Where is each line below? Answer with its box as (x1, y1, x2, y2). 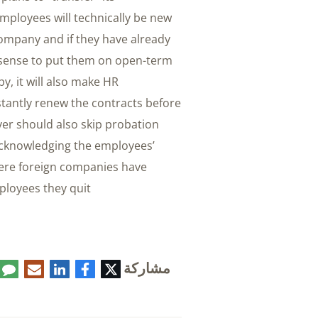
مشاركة (124, 258, 170, 278)
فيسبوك (106, 259, 144, 275)
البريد (67, 259, 93, 275)
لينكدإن (84, 259, 119, 275)
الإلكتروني (45, 270, 93, 287)
